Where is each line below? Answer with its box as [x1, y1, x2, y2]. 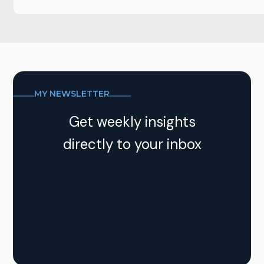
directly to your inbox [62, 135, 202, 154]
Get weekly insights [68, 113, 196, 131]
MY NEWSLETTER [34, 88, 110, 99]
